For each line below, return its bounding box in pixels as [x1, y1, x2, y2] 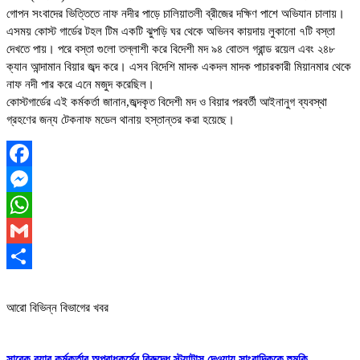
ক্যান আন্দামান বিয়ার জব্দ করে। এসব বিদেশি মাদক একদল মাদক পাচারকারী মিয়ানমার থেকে [6, 60, 351, 74]
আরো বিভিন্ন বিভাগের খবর [6, 301, 108, 315]
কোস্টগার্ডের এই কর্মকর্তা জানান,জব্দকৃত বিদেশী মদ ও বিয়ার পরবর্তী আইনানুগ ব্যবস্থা [6, 96, 327, 109]
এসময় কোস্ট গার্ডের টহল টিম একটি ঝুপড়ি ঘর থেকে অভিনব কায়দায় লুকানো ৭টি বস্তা [6, 25, 335, 39]
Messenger [6, 198, 60, 212]
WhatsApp [6, 224, 59, 238]
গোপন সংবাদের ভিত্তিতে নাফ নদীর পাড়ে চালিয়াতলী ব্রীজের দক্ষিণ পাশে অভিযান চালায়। [6, 7, 345, 21]
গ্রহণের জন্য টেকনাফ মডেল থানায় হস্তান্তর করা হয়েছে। [6, 113, 235, 127]
